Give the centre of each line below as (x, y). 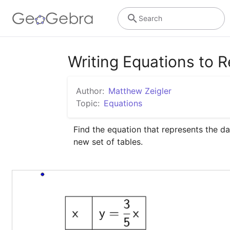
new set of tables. (108, 142)
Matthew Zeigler (140, 91)
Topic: (88, 103)
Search (150, 18)
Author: (90, 91)
